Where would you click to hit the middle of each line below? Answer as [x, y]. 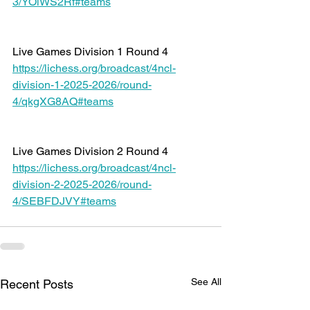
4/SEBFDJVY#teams [64, 201]
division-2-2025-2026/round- [82, 184]
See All [206, 282]
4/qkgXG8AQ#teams [63, 101]
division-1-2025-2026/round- [82, 85]
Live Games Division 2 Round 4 [92, 151]
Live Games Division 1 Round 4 [92, 52]
